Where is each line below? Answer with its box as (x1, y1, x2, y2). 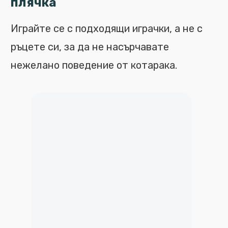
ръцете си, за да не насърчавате (11, 41, 169, 53)
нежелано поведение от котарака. (11, 59, 177, 71)
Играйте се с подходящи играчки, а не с (11, 22, 203, 35)
